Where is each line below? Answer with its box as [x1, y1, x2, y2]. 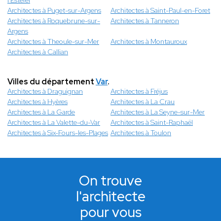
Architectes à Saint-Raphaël [110, 118, 193, 127]
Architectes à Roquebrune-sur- [7, 16, 100, 26]
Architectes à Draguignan [7, 87, 83, 96]
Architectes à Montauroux [110, 37, 187, 46]
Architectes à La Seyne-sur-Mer [110, 108, 205, 117]
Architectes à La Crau [110, 97, 175, 107]
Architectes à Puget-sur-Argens [7, 6, 101, 15]
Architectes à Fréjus [110, 87, 168, 96]
